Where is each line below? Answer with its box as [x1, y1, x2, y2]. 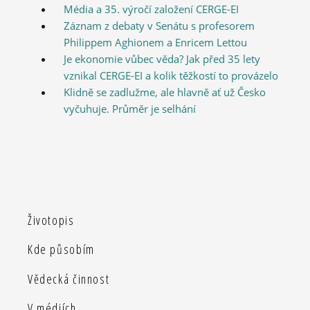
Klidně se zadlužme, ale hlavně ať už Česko [63, 85, 266, 100]
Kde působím [28, 241, 95, 258]
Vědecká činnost [28, 270, 110, 287]
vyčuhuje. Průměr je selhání [63, 102, 196, 116]
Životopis [28, 211, 75, 228]
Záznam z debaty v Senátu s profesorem [63, 19, 255, 33]
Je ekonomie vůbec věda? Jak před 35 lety [63, 52, 260, 66]
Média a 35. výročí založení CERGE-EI [63, 2, 239, 17]
